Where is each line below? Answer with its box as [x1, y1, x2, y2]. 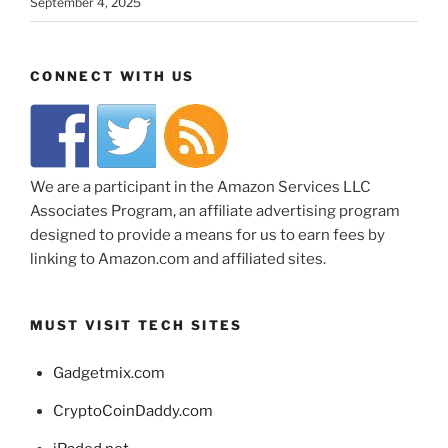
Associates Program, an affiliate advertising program [30, 202, 400, 221]
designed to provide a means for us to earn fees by [30, 226, 385, 245]
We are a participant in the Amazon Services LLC [30, 178, 371, 197]
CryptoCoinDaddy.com [52, 402, 213, 421]
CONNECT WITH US [30, 67, 195, 84]
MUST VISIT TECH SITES [30, 317, 243, 334]
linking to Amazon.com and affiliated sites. [30, 250, 326, 269]
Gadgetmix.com [52, 364, 165, 383]
